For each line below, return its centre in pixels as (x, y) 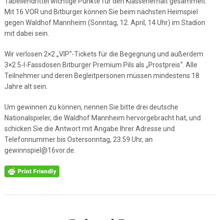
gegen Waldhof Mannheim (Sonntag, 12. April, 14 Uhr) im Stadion (105, 23)
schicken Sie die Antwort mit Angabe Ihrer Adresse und (89, 129)
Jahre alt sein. (26, 86)
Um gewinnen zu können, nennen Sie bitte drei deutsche (91, 107)
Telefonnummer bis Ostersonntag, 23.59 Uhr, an (78, 139)
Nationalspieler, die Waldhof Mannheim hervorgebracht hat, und (102, 118)
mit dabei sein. (27, 33)
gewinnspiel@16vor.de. (40, 150)
